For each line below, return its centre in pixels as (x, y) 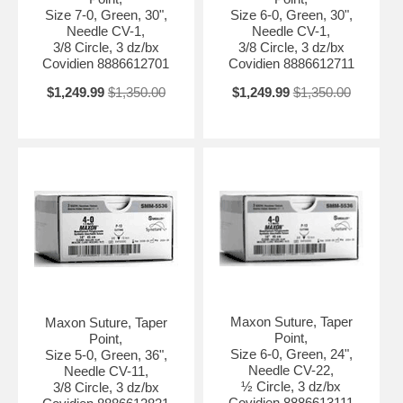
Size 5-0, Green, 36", (106, 354)
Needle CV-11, (106, 371)
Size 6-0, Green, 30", (291, 14)
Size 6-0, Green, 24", (291, 354)
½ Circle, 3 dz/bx (291, 386)
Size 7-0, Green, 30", (106, 14)
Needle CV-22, (291, 370)
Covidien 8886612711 (291, 63)
